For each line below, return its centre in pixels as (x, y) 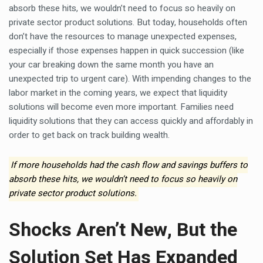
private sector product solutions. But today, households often (128, 22)
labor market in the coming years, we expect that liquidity (118, 93)
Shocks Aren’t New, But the (123, 230)
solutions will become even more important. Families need (121, 107)
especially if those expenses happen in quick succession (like (127, 50)
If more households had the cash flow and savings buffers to (129, 165)
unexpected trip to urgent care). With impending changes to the (130, 79)
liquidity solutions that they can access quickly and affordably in (131, 121)
